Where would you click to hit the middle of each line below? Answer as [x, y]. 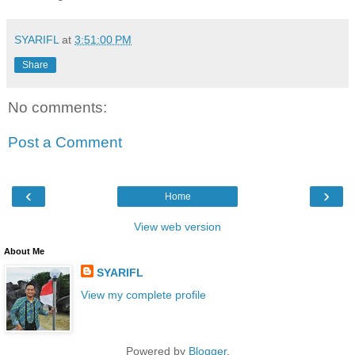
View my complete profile [143, 294]
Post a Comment [65, 143]
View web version [177, 227]
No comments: [57, 108]
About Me [24, 252]
